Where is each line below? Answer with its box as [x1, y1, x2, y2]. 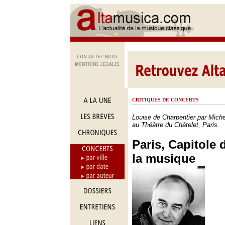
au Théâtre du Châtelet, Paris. [132, 121, 219, 129]
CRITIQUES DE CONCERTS [132, 97, 199, 102]
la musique [132, 152, 195, 165]
